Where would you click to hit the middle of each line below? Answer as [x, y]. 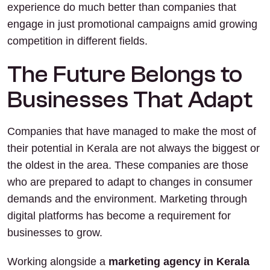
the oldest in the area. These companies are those [128, 165]
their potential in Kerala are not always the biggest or [133, 148]
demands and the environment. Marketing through [127, 199]
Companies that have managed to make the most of [132, 131]
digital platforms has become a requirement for [119, 216]
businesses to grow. [55, 233]
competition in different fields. [77, 41]
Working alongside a [58, 262]
